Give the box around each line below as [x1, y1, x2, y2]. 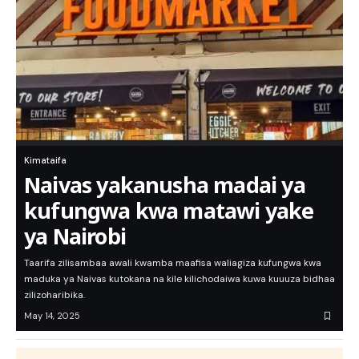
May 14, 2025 [24, 310, 80, 322]
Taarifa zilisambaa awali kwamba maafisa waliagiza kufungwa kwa [24, 256, 321, 270]
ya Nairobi [24, 221, 126, 252]
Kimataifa [24, 155, 67, 167]
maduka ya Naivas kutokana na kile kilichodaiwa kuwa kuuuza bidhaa [24, 272, 335, 286]
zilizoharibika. [24, 288, 85, 302]
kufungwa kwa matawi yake [24, 196, 314, 226]
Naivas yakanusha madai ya [24, 170, 305, 200]
